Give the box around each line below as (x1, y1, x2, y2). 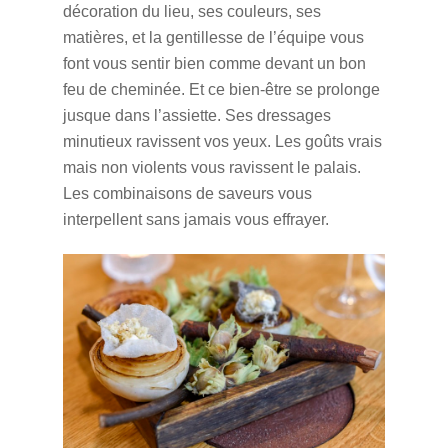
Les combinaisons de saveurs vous (62, 184, 312, 202)
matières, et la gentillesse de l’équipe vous (62, 28, 364, 46)
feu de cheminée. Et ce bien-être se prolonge (62, 80, 380, 98)
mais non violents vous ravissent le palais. (62, 158, 361, 176)
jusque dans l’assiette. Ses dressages (62, 106, 331, 124)
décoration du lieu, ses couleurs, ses (62, 2, 321, 20)
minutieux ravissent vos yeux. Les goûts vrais (62, 132, 382, 150)
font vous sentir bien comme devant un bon (62, 54, 366, 72)
